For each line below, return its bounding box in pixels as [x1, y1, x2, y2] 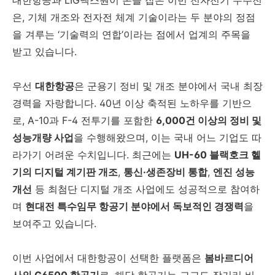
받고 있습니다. [12, 45, 77, 58]
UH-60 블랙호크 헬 [174, 148, 261, 161]
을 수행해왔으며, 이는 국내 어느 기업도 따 [74, 131, 261, 144]
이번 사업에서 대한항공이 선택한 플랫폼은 [12, 251, 204, 264]
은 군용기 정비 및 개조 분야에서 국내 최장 [74, 79, 263, 92]
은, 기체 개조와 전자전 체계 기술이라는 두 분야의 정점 [12, 10, 255, 23]
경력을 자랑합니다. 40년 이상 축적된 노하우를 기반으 [12, 96, 252, 109]
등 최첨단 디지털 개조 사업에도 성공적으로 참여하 [32, 182, 260, 195]
